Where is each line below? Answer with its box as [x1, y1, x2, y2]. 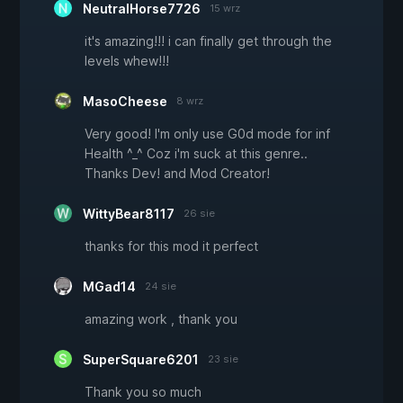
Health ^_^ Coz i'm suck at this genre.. [85, 146, 308, 162]
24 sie [145, 280, 176, 293]
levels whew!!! [85, 53, 169, 69]
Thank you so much [85, 384, 201, 400]
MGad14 [83, 279, 136, 295]
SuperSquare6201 [83, 352, 199, 368]
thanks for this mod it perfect [85, 238, 258, 255]
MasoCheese [83, 94, 167, 110]
